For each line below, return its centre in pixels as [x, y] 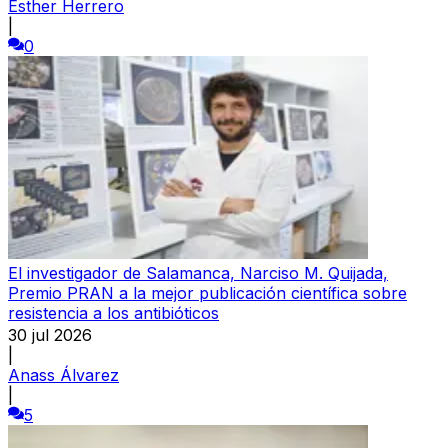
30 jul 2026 [50, 334]
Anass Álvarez [63, 374]
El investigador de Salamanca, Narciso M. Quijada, [198, 272]
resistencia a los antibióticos [113, 312]
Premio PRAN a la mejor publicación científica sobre [207, 292]
